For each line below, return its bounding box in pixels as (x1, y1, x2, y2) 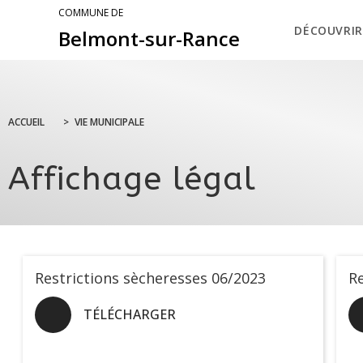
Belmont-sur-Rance (58, 25, 240, 52)
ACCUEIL (8, 115, 45, 130)
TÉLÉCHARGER (83, 305, 176, 324)
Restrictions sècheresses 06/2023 (35, 268, 266, 288)
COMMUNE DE (58, 6, 123, 19)
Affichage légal (8, 160, 257, 199)
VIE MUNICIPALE (75, 115, 144, 130)
